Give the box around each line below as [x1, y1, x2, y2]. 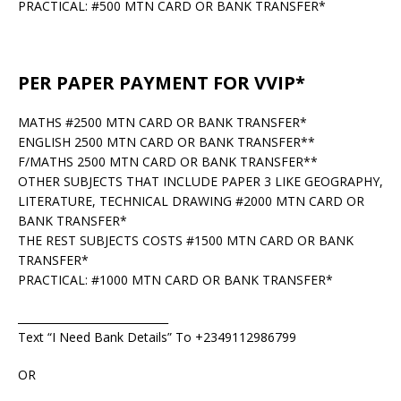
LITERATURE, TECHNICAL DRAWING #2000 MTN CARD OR [18, 192, 364, 209]
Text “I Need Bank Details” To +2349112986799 [18, 328, 296, 346]
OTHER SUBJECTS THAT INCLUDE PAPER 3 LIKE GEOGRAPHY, [18, 172, 383, 190]
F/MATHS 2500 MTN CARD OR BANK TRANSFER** [18, 152, 318, 170]
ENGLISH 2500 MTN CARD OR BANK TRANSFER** [18, 132, 315, 150]
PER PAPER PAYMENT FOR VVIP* [18, 70, 305, 95]
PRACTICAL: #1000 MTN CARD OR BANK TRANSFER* [18, 270, 333, 288]
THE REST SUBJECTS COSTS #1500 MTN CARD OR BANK [18, 231, 354, 249]
